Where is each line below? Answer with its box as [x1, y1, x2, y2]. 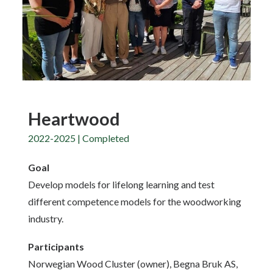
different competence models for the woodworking [28, 196, 241, 207]
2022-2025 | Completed [28, 132, 129, 144]
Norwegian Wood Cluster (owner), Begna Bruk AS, [28, 258, 238, 269]
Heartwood [28, 108, 120, 129]
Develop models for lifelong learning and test [28, 179, 214, 190]
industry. [28, 213, 63, 224]
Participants [28, 241, 84, 252]
